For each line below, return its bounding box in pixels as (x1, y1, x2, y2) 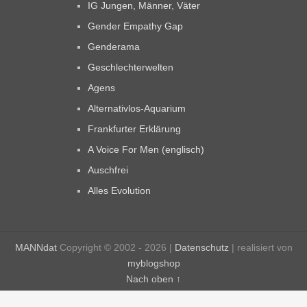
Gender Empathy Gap (88, 21, 184, 32)
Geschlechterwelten (88, 62, 174, 73)
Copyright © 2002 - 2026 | (56, 242, 175, 254)
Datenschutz (174, 242, 229, 254)
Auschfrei (88, 164, 129, 176)
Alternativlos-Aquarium (88, 103, 186, 114)
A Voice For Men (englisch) (88, 144, 205, 156)
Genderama (88, 41, 140, 53)
